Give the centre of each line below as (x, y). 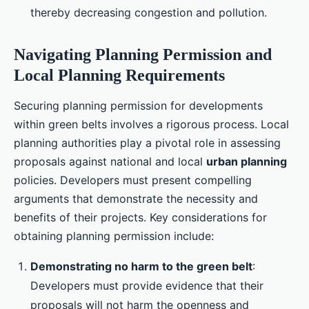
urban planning (247, 161)
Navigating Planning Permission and (143, 54)
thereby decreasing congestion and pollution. (149, 12)
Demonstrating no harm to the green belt (141, 266)
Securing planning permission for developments (138, 105)
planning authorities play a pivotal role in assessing (147, 142)
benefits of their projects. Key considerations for (140, 217)
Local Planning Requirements (119, 75)
